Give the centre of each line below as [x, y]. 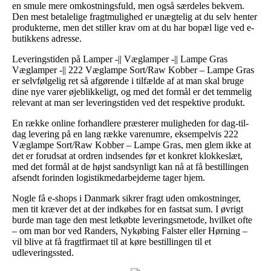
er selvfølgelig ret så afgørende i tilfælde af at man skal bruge [128, 80]
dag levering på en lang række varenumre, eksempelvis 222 [125, 134]
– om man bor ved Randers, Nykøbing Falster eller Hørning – [130, 230]
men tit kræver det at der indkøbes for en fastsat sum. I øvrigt [128, 209]
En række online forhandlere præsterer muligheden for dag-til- [130, 123]
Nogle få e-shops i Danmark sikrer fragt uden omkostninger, [126, 198]
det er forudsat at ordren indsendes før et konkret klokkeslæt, [127, 155]
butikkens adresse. [47, 38]
